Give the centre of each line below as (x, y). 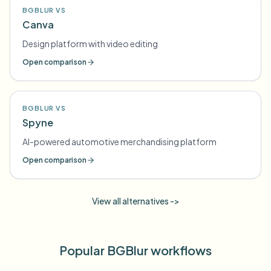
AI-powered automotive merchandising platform (119, 142)
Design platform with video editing (90, 44)
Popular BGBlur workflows (135, 250)
